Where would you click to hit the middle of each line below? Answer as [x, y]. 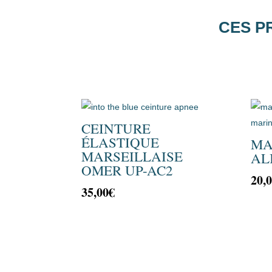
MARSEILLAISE [132, 156]
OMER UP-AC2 [127, 170]
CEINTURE [116, 128]
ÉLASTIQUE [121, 142]
